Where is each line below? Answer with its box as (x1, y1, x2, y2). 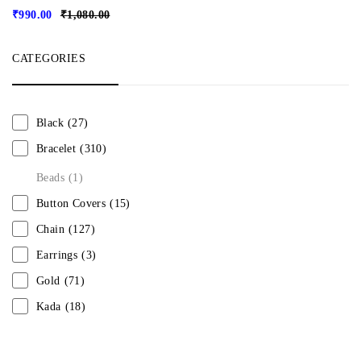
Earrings (36, 249, 78, 262)
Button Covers (36, 197, 106, 210)
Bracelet (36, 143, 77, 156)
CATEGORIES (12, 52, 85, 65)
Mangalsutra (36, 326, 96, 339)
